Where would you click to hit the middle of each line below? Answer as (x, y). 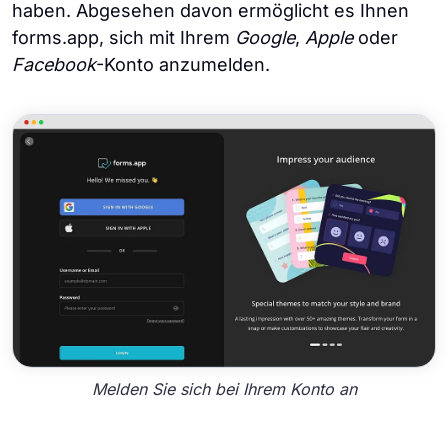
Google (265, 37)
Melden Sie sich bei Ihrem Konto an (224, 389)
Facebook (54, 64)
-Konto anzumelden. (183, 64)
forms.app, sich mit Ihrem (123, 37)
